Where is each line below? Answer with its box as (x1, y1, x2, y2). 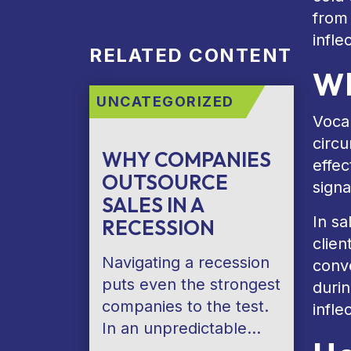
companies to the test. (102, 297, 269, 316)
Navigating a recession (102, 253, 270, 272)
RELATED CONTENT (89, 44, 292, 67)
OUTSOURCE (102, 169, 228, 195)
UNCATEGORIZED (96, 93, 234, 110)
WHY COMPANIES (102, 147, 271, 172)
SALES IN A (102, 192, 204, 218)
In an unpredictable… (102, 319, 261, 338)
